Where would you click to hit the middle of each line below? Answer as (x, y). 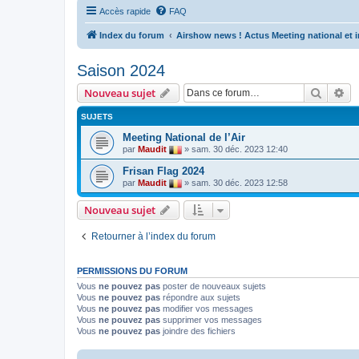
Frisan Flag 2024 (163, 171)
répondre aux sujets (200, 297)
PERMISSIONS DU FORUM (132, 270)
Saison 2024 (121, 70)
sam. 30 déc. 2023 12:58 (240, 182)
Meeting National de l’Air (184, 137)
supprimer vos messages (211, 319)
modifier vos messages (207, 308)
